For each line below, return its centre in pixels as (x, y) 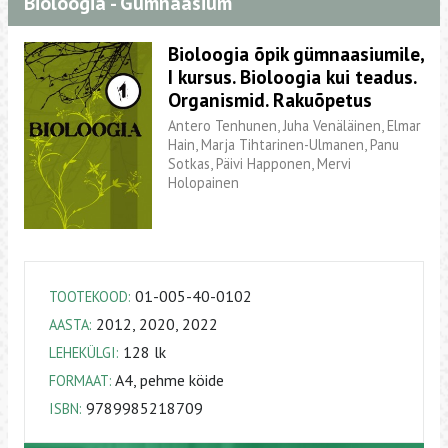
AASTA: (70, 324)
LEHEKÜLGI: (84, 352)
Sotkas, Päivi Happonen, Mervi (259, 163)
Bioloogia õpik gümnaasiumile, (296, 54)
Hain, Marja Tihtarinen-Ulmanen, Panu (283, 144)
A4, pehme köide (168, 379)
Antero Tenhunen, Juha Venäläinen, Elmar (294, 125)
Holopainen (203, 182)
